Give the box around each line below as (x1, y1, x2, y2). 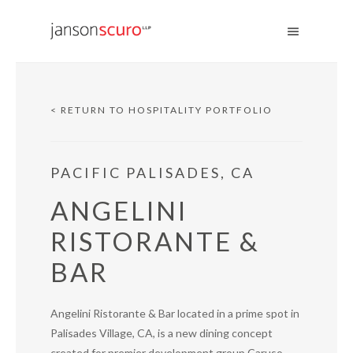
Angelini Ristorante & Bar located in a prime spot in (50, 307, 299, 320)
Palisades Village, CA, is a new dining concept (50, 326, 273, 340)
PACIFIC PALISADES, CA (50, 164, 255, 181)
